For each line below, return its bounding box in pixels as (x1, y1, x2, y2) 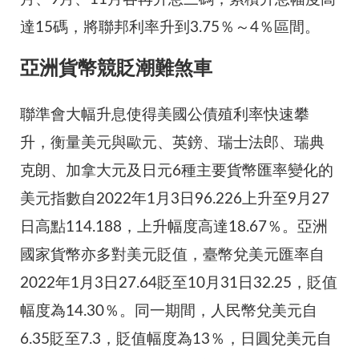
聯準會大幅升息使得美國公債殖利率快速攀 (20, 107, 309, 123)
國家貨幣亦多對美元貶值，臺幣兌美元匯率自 (20, 248, 325, 264)
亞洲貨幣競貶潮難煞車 (20, 59, 212, 79)
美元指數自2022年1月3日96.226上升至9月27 (20, 192, 329, 208)
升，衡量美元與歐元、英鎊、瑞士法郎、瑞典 (20, 135, 325, 151)
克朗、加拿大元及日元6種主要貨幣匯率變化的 (20, 163, 333, 179)
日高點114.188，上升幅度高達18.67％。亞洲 (20, 220, 328, 236)
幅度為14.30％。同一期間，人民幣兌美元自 (20, 304, 317, 320)
